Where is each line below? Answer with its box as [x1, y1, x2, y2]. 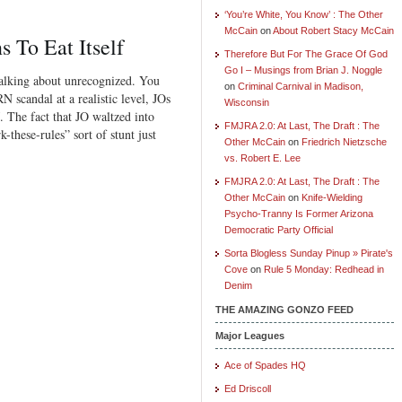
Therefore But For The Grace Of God [224, 48, 388, 59]
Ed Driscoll [224, 382, 271, 394]
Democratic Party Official [224, 223, 333, 235]
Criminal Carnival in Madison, [238, 80, 363, 92]
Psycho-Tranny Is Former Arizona [224, 207, 373, 219]
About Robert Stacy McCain [273, 24, 394, 36]
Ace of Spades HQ [224, 359, 306, 371]
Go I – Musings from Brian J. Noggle [224, 64, 382, 75]
